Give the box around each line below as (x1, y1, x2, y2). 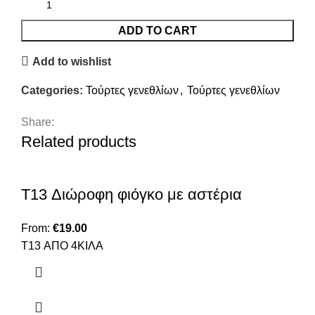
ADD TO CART (118, 25, 197, 37)
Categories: (21, 84, 83, 97)
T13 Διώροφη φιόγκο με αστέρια (21, 186, 242, 204)
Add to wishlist (32, 55, 112, 67)
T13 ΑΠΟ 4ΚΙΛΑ (21, 240, 103, 252)
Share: (21, 116, 54, 129)
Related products (21, 133, 136, 151)
